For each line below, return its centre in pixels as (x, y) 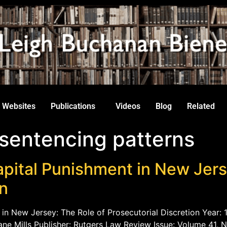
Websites (19, 106)
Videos (128, 106)
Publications (73, 106)
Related (201, 106)
